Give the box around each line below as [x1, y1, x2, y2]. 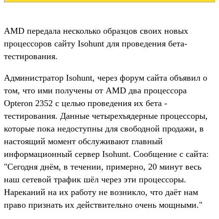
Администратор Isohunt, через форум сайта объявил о [4, 72, 207, 83]
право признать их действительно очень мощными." [4, 199, 202, 210]
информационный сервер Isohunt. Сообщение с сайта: [4, 149, 209, 159]
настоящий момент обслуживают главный [4, 136, 163, 146]
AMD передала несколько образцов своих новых [4, 25, 188, 36]
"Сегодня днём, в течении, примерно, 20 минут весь [4, 161, 201, 172]
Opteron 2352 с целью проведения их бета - [4, 98, 167, 108]
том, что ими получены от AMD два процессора [4, 85, 187, 95]
